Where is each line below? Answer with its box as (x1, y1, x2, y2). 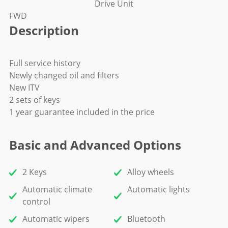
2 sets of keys (9, 94, 60, 105)
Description (9, 22, 79, 39)
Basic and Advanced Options (9, 136, 181, 153)
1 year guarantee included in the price (9, 106, 155, 118)
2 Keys (22, 166, 47, 178)
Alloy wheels (127, 166, 174, 178)
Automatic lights (127, 184, 190, 195)
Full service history (9, 58, 80, 69)
